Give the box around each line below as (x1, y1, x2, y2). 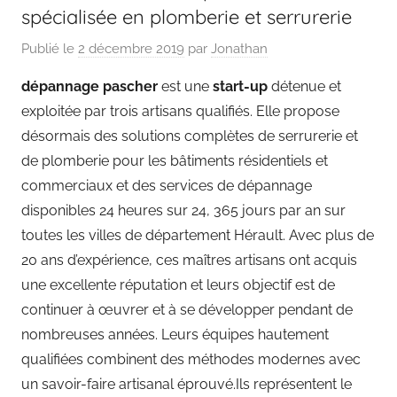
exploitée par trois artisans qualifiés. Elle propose (21, 102, 339, 120)
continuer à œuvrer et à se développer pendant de (21, 300, 353, 318)
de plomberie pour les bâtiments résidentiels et (21, 152, 328, 169)
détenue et (271, 77, 341, 95)
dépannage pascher (21, 77, 158, 95)
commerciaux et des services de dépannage (21, 176, 312, 194)
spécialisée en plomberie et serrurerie (21, 4, 352, 29)
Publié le (21, 40, 78, 57)
